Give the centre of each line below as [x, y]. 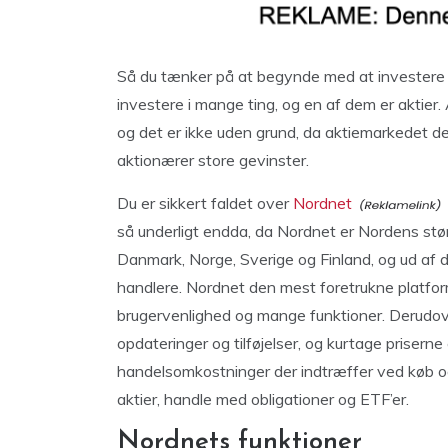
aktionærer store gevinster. [213, 160]
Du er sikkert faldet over [205, 203]
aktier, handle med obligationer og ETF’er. [263, 399]
